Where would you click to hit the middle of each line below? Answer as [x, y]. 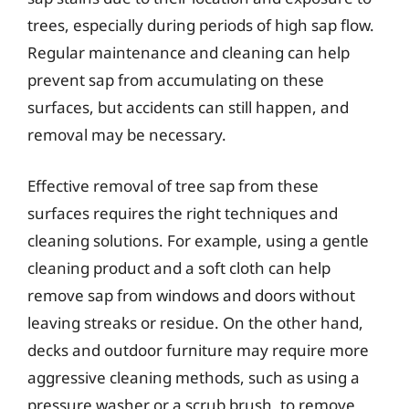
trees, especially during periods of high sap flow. [201, 25]
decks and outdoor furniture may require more [198, 350]
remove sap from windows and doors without [191, 295]
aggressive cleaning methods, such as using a [194, 377]
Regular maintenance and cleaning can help [189, 52]
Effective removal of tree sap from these [173, 185]
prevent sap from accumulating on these [176, 80]
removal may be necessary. [127, 135]
